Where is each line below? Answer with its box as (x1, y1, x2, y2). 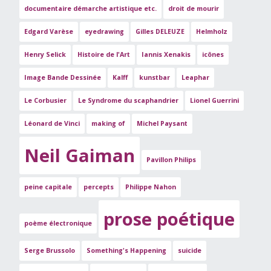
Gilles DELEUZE (135, 27, 184, 36)
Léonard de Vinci (24, 119, 80, 128)
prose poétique (103, 206, 235, 231)
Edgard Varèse (24, 27, 73, 36)
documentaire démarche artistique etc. (24, 4, 157, 13)
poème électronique (24, 218, 92, 227)
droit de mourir (168, 4, 219, 13)
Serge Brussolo (24, 246, 75, 255)
